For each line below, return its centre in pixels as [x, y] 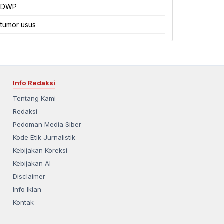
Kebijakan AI [32, 163]
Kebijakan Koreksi [40, 150]
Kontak [23, 202]
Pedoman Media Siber [47, 124]
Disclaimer [29, 176]
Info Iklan [27, 189]
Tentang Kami [34, 98]
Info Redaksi [34, 83]
